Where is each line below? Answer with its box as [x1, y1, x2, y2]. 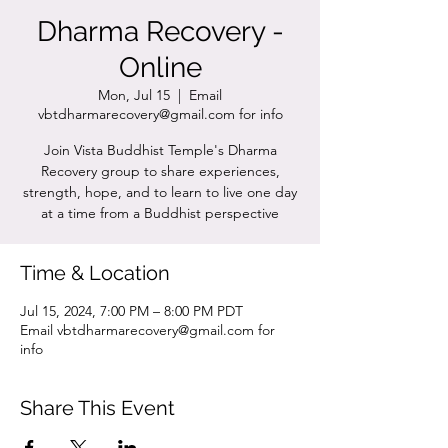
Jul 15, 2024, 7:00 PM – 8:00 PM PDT [20, 302, 243, 320]
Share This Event [20, 396, 175, 420]
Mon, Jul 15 [98, 86, 170, 104]
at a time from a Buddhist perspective [41, 204, 279, 222]
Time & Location [20, 261, 170, 285]
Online [118, 51, 202, 84]
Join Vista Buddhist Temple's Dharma [43, 141, 277, 159]
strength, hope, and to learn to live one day [23, 183, 297, 201]
